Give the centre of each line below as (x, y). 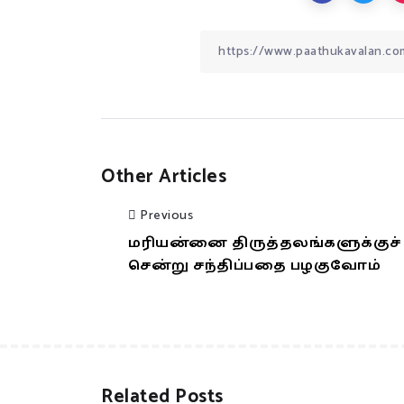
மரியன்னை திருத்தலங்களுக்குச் (265, 243)
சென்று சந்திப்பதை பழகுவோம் (254, 266)
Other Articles (164, 177)
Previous (166, 216)
